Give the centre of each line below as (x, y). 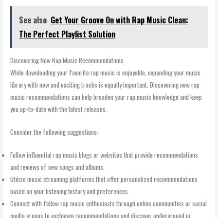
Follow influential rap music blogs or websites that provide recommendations (104, 155)
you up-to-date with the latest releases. (59, 109)
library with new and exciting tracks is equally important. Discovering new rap (105, 85)
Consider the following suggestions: (54, 132)
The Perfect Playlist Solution (67, 34)
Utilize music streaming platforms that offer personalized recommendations (104, 179)
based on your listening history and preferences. (70, 191)
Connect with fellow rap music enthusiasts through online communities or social (109, 204)
